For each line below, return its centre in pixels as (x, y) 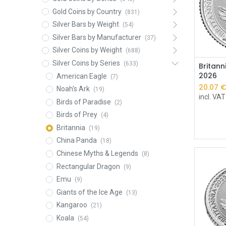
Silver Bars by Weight (86, 24)
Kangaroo (72, 205)
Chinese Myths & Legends (97, 154)
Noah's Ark (73, 89)
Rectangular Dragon (88, 166)
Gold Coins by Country (87, 11)
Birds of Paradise (83, 102)
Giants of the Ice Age (89, 192)
